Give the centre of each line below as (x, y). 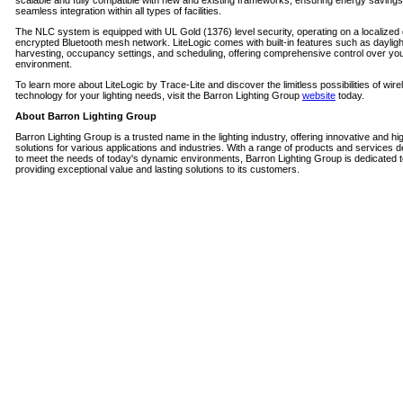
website (319, 95)
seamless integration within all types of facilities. (118, 11)
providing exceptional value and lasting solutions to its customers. (157, 169)
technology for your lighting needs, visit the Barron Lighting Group (159, 95)
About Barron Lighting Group (86, 116)
